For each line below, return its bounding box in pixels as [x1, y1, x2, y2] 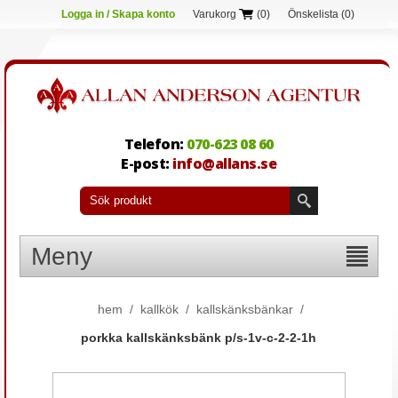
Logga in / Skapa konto [61, 8, 175, 20]
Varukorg [193, 8, 236, 20]
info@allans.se [172, 153, 277, 173]
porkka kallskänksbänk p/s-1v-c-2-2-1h [81, 330, 317, 345]
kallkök [139, 301, 179, 316]
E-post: [121, 153, 173, 173]
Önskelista [288, 8, 338, 20]
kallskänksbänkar [195, 301, 293, 316]
